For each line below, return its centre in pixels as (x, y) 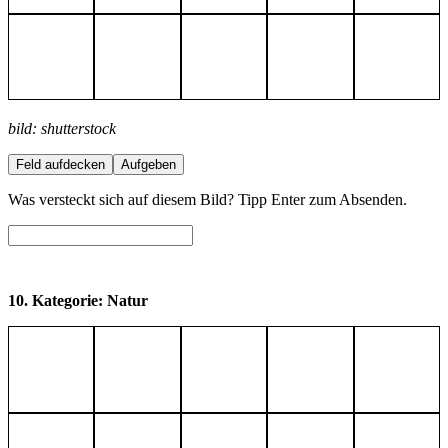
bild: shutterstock (62, 129)
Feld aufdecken (60, 165)
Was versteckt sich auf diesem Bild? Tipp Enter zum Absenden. (207, 200)
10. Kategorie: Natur (78, 301)
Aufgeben (148, 165)
